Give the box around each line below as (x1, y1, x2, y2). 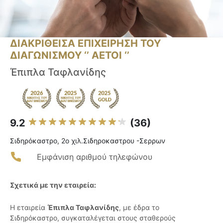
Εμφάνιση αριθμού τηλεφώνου (37, 152, 152, 162)
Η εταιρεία (10, 203, 47, 212)
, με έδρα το (119, 203, 159, 212)
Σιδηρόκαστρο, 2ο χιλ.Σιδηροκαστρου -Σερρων (10, 136, 165, 145)
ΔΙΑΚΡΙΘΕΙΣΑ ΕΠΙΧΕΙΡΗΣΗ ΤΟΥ (10, 37, 161, 50)
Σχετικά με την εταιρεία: (10, 181, 96, 190)
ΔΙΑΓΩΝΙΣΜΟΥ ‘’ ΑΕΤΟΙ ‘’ (10, 49, 129, 62)
